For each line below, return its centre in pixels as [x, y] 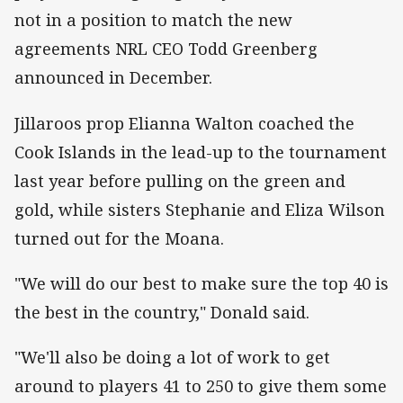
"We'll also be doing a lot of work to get [172, 357]
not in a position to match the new [153, 20]
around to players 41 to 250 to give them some [201, 385]
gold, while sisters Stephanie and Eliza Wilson [200, 209]
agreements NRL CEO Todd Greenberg [166, 49]
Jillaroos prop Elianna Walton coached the [184, 123]
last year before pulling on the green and [180, 180]
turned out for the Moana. [119, 238]
